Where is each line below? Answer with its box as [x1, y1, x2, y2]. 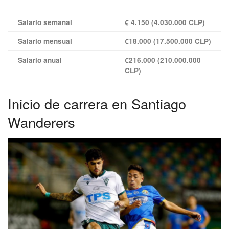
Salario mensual [18, 36, 72, 46]
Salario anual [18, 55, 62, 65]
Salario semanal [18, 17, 72, 27]
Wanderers [8, 111, 75, 132]
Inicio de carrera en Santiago [8, 93, 186, 113]
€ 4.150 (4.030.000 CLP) [125, 17, 205, 27]
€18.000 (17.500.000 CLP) [125, 36, 211, 46]
